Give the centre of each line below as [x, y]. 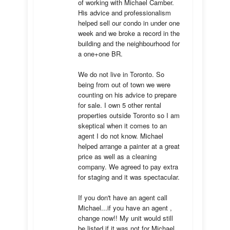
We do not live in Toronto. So [121, 74]
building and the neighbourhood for [129, 43]
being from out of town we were [124, 84]
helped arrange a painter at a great [129, 146]
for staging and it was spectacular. [129, 177]
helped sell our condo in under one [129, 23]
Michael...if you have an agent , [125, 208]
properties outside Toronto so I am [129, 115]
